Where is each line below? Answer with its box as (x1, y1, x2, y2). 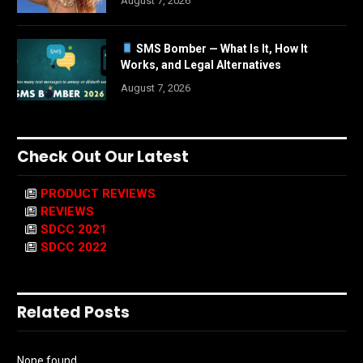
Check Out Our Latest (17, 145, 189, 168)
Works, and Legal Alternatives (121, 58, 281, 71)
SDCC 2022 (41, 239, 107, 254)
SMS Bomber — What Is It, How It (133, 41, 308, 55)
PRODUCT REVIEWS (41, 186, 156, 201)
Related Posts (17, 301, 130, 323)
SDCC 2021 (41, 221, 107, 237)
